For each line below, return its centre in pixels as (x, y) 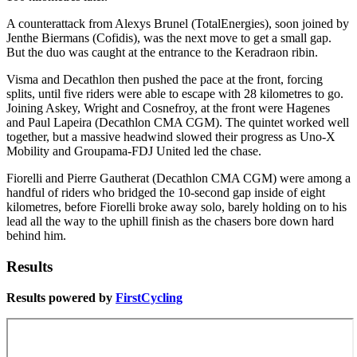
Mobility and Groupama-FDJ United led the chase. (134, 151)
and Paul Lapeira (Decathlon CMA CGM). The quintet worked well (178, 123)
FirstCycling (149, 297)
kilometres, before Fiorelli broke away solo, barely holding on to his (177, 207)
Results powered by (61, 297)
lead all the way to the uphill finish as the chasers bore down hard (170, 222)
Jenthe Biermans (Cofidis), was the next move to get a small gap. (169, 38)
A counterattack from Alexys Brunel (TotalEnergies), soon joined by (178, 24)
